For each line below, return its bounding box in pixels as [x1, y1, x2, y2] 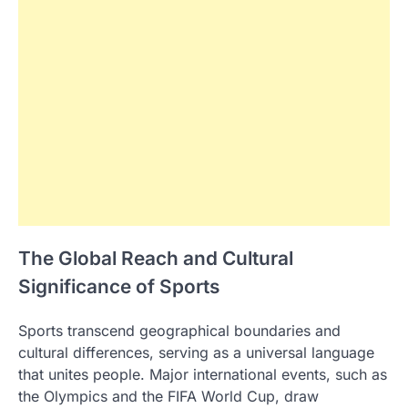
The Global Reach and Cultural [18, 247, 293, 270]
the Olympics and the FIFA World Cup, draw [18, 387, 319, 406]
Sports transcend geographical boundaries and [18, 321, 341, 341]
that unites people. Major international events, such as [18, 365, 387, 384]
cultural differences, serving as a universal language [18, 343, 374, 362]
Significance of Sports [18, 275, 219, 299]
